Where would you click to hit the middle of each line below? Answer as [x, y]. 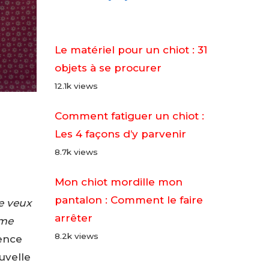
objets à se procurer [108, 68]
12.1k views [76, 86]
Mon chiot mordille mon [119, 182]
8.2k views [77, 236]
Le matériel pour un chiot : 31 [131, 50]
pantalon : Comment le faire [129, 200]
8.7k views [76, 152]
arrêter [74, 218]
